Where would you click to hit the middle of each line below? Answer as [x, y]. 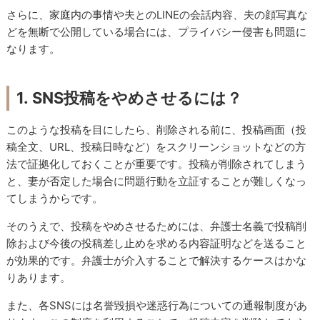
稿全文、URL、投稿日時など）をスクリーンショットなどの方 [156, 147]
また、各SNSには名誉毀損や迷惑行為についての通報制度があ [157, 306]
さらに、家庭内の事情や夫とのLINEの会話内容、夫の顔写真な [157, 15]
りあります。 [39, 278]
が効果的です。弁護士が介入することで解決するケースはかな [157, 261]
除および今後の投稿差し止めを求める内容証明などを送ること [157, 244]
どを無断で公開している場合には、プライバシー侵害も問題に [157, 32]
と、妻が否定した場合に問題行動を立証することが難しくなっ [157, 181]
